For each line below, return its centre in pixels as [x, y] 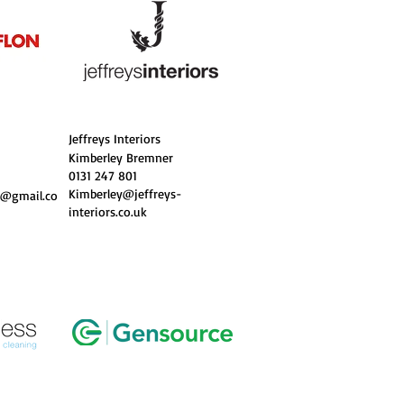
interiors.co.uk [108, 211]
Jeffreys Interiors [115, 138]
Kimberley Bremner [121, 157]
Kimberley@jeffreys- [125, 193]
